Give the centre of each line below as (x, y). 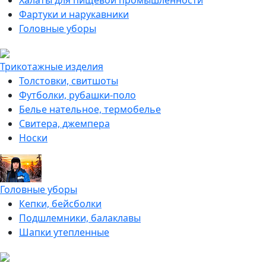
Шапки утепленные (64, 232)
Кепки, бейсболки (60, 204)
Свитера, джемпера (64, 123)
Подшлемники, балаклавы (80, 218)
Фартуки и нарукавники (74, 14)
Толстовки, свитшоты (69, 81)
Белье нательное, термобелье (90, 109)
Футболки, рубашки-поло (77, 95)
